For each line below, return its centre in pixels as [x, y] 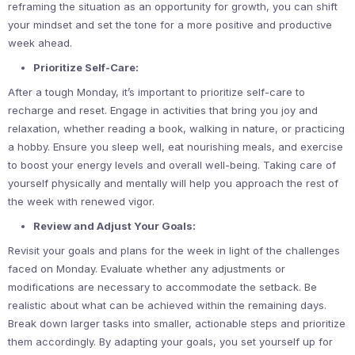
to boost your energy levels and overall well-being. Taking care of [172, 165]
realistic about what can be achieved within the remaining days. [167, 305]
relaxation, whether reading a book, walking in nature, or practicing [176, 128]
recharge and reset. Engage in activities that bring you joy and [163, 110]
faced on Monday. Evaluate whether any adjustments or [147, 269]
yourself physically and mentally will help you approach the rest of [173, 183]
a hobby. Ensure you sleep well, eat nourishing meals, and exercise [176, 147]
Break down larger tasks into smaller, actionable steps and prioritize [177, 323]
